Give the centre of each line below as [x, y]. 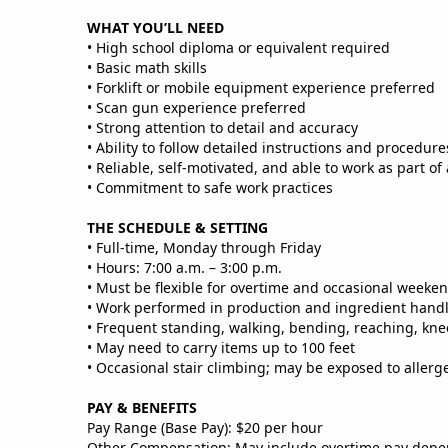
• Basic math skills [147, 67]
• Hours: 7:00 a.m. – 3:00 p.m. [186, 267]
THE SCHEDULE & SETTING [177, 227]
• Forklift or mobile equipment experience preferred [261, 87]
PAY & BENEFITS [142, 407]
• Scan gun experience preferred [196, 107]
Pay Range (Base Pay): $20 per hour [205, 427]
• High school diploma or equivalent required [238, 47]
